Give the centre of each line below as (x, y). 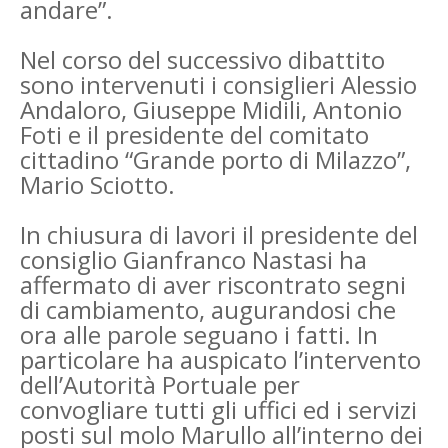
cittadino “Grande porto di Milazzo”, (215, 159)
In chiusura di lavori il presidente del (219, 234)
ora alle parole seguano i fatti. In (199, 334)
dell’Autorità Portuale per (160, 384)
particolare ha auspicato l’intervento (220, 359)
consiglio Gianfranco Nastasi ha (193, 259)
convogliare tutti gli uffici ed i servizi (218, 409)
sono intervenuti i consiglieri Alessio (218, 84)
